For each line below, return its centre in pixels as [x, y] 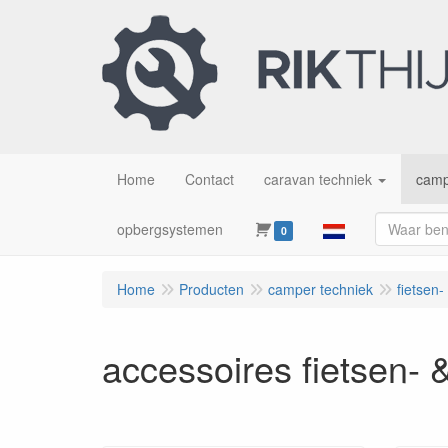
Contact [209, 179]
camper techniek [320, 289]
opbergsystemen [170, 229]
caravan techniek [318, 179]
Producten [211, 289]
